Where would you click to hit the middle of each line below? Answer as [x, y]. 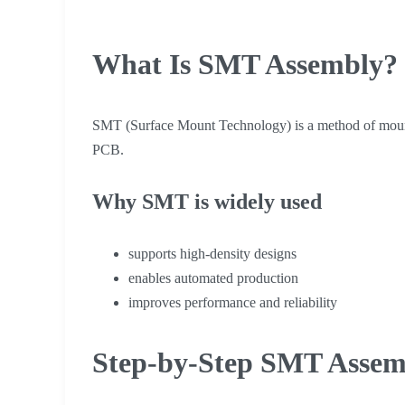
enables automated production [213, 278]
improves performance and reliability [233, 302]
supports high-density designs [212, 253]
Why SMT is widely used [207, 201]
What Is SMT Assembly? [245, 64]
